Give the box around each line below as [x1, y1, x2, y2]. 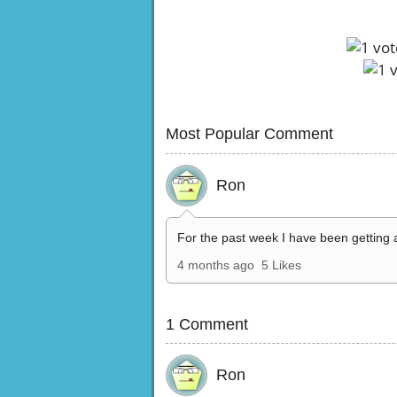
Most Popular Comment [166, 124, 333, 143]
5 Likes [261, 257, 301, 272]
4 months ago [177, 257, 254, 272]
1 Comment [166, 315, 248, 333]
